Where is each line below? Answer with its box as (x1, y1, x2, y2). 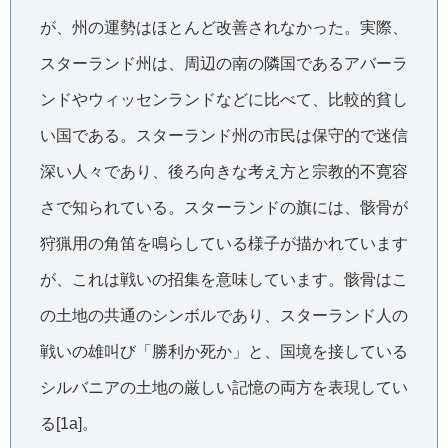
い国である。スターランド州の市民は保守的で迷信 (39, 127, 408, 145)
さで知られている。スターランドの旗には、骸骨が (39, 199, 408, 217)
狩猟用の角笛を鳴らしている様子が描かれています (39, 235, 408, 253)
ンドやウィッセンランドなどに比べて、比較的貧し (39, 91, 408, 109)
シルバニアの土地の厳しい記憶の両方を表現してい (39, 379, 408, 397)
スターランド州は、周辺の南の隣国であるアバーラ (39, 55, 408, 73)
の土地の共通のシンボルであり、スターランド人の (39, 307, 408, 325)
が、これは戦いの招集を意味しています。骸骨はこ (39, 271, 408, 289)
